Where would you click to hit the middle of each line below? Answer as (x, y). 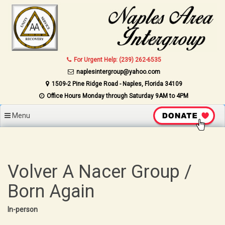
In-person (23, 209)
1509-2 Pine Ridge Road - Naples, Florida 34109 (117, 84)
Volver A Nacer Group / (100, 172)
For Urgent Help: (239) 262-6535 (117, 60)
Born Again (51, 191)
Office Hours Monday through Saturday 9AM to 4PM (118, 96)
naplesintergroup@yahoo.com (118, 72)
